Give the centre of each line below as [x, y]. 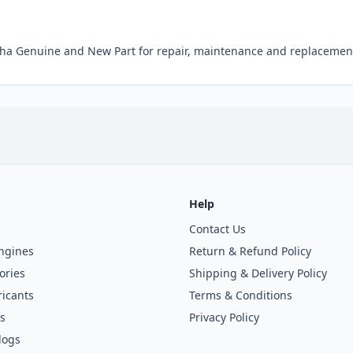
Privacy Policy [224, 317]
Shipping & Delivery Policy [258, 273]
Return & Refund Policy [250, 251]
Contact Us [217, 229]
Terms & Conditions [241, 295]
